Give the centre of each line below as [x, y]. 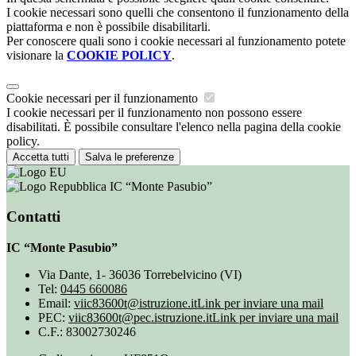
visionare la [37, 55]
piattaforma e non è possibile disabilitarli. [108, 26]
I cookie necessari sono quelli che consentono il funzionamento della [178, 12]
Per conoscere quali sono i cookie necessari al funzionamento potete [176, 41]
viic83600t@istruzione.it [135, 303]
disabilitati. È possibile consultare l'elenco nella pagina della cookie [174, 126]
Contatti [33, 217]
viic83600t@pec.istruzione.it [140, 317]
